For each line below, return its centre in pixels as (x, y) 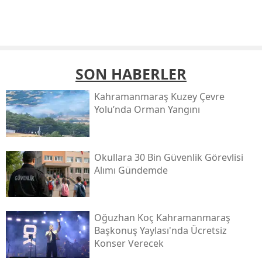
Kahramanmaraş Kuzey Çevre (159, 97)
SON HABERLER (131, 74)
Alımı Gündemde (131, 170)
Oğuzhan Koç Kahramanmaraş (162, 218)
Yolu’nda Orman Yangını (147, 110)
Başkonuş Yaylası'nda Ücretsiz (160, 231)
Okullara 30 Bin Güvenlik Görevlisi (168, 157)
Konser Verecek (129, 244)
